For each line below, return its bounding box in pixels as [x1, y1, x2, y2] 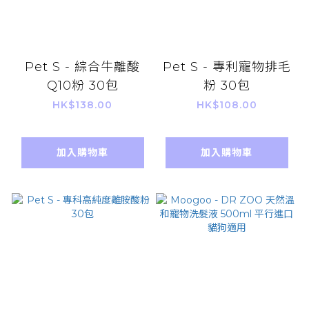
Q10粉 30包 [46, 77, 119, 93]
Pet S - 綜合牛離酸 [25, 59, 140, 74]
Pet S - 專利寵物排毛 [162, 59, 291, 74]
